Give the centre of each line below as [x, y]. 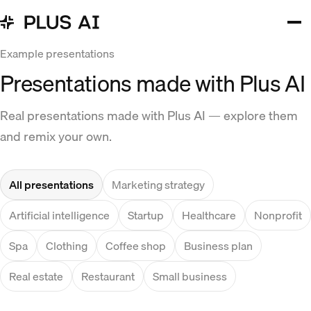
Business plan [218, 246]
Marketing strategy [158, 185]
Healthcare [209, 215]
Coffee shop [136, 246]
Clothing [67, 246]
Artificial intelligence [59, 215]
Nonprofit [278, 215]
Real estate [36, 276]
